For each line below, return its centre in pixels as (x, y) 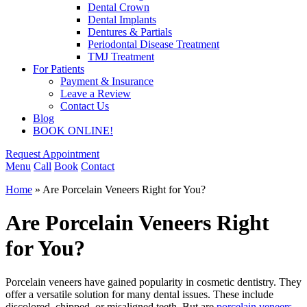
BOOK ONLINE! (73, 131)
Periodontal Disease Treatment (153, 44)
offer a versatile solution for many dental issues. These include (139, 294)
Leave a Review (96, 94)
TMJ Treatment (121, 57)
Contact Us (85, 106)
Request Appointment (52, 154)
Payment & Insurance (107, 81)
